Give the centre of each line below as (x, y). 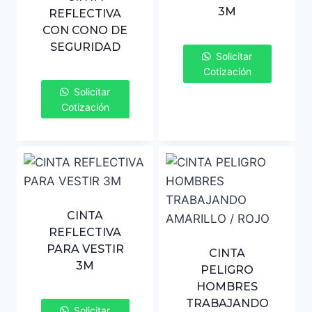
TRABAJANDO (227, 304)
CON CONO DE (85, 31)
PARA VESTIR (85, 249)
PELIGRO (227, 270)
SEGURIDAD (85, 47)
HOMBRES (227, 287)
